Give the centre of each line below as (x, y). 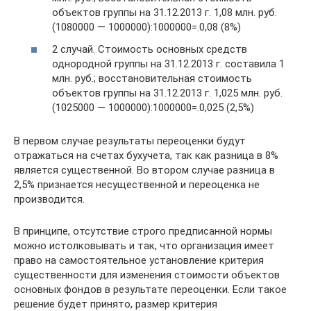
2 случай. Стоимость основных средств (150, 49)
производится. (49, 199)
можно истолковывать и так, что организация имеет (144, 245)
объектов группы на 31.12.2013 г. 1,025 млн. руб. (167, 93)
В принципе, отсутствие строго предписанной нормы (143, 231)
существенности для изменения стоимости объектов (147, 275)
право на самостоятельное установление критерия (139, 260)
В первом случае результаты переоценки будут (130, 141)
